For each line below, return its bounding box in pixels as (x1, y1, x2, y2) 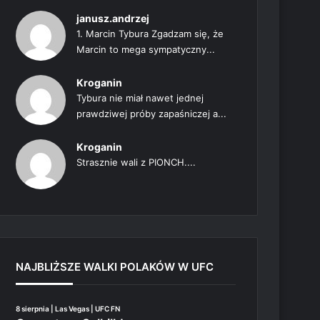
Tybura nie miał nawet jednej (76, 92, 204, 104)
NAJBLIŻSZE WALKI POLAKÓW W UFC (16, 260, 214, 274)
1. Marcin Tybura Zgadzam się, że (76, 28, 224, 39)
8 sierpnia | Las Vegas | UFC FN (16, 304, 121, 313)
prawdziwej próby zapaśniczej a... (76, 108, 227, 119)
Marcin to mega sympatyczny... (76, 44, 216, 55)
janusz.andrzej (76, 12, 150, 24)
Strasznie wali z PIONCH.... (76, 156, 196, 168)
